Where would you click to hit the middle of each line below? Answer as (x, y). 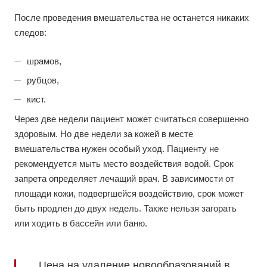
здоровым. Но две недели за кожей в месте (104, 134)
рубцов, (43, 80)
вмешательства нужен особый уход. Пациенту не (117, 149)
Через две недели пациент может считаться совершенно (131, 119)
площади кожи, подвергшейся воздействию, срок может (129, 194)
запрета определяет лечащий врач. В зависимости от (124, 179)
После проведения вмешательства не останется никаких (132, 18)
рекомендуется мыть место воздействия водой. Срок (124, 164)
